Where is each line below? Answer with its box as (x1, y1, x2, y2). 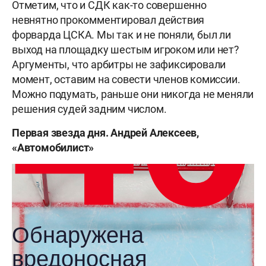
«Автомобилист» (12, 141, 94, 154)
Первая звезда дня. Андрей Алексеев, (12, 126, 199, 140)
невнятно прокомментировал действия (12, 14, 205, 27)
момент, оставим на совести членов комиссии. (12, 73, 240, 86)
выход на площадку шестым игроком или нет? (12, 43, 239, 56)
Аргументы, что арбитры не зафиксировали (12, 58, 226, 71)
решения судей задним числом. (12, 103, 167, 116)
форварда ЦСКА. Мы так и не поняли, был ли (12, 28, 231, 42)
